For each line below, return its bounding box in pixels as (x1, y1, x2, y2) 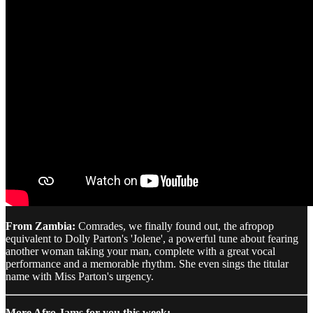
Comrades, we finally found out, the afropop (75, 219, 274, 232)
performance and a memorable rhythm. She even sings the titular (6, 257, 289, 270)
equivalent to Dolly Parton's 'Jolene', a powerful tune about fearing (6, 232, 298, 245)
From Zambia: (6, 219, 75, 232)
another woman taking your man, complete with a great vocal (6, 245, 275, 257)
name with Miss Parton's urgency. (6, 270, 154, 282)
